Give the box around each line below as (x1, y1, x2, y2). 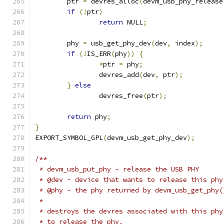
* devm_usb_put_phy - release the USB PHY (35, 165, 199, 173)
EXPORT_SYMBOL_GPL (35, 133, 103, 142)
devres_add (99, 70, 139, 79)
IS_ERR (87, 49, 111, 58)
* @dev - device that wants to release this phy (35, 175, 223, 184)
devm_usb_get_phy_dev (107, 133, 187, 142)
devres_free (99, 91, 143, 100)
